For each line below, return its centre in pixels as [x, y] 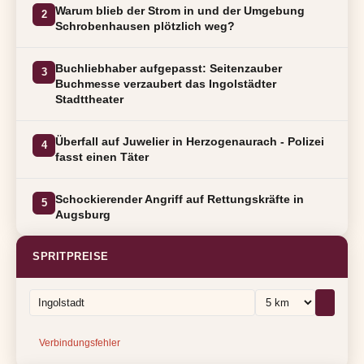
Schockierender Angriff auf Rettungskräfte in [180, 199]
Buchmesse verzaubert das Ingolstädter [166, 84]
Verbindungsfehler [80, 343]
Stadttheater [89, 100]
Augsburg [83, 215]
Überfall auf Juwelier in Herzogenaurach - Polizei [190, 142]
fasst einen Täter [102, 157]
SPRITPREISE [71, 257]
